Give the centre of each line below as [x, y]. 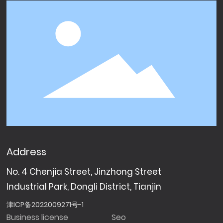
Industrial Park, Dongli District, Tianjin [84, 187]
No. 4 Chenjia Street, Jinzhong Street [84, 172]
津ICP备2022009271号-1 [45, 205]
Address [27, 152]
